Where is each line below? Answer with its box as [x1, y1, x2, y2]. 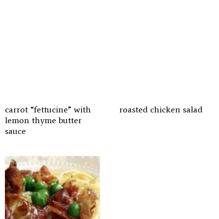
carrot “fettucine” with [5, 104, 91, 115]
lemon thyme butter [5, 115, 82, 126]
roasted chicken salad [119, 104, 202, 115]
